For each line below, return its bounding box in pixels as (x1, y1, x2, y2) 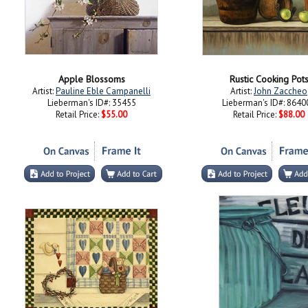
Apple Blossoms (58, 73, 125, 85)
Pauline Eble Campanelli (56, 85, 151, 97)
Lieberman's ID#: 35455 (47, 97, 136, 109)
